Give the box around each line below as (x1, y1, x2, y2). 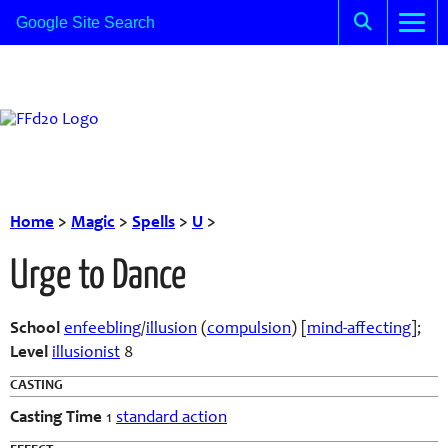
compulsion (207, 321, 291, 338)
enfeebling (64, 321, 141, 338)
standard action (116, 410, 227, 427)
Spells (132, 215, 175, 232)
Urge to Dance (10, 257, 186, 297)
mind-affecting (307, 321, 411, 338)
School (10, 321, 60, 338)
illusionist (52, 345, 120, 362)
